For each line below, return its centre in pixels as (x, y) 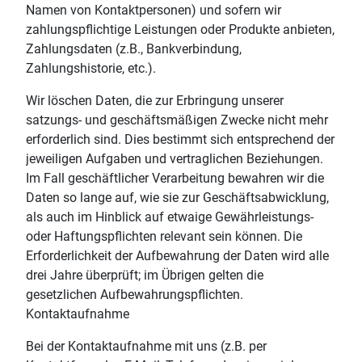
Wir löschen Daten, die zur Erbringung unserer (155, 100)
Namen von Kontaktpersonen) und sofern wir (154, 10)
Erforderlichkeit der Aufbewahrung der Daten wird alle (177, 255)
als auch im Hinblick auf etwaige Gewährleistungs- (170, 217)
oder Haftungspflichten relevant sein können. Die (164, 236)
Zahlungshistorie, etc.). (91, 68)
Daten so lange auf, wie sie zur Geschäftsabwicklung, (177, 197)
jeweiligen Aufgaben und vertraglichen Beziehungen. (175, 158)
